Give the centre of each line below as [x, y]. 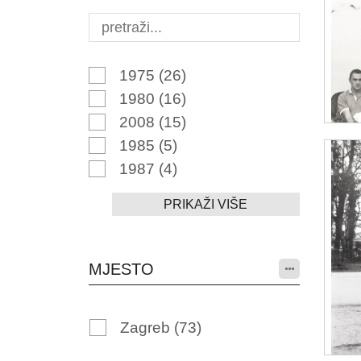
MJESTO [121, 269]
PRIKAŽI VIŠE [206, 204]
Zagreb [147, 328]
